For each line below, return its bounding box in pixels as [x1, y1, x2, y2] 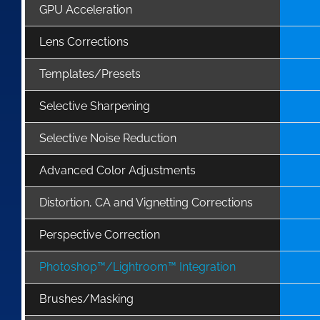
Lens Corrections [39, 34, 129, 49]
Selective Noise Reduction [39, 131, 176, 145]
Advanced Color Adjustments [39, 163, 196, 177]
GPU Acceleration [39, 2, 132, 16]
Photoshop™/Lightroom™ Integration [39, 259, 236, 274]
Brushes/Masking [39, 291, 134, 306]
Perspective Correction [39, 227, 160, 241]
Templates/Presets [39, 66, 141, 81]
